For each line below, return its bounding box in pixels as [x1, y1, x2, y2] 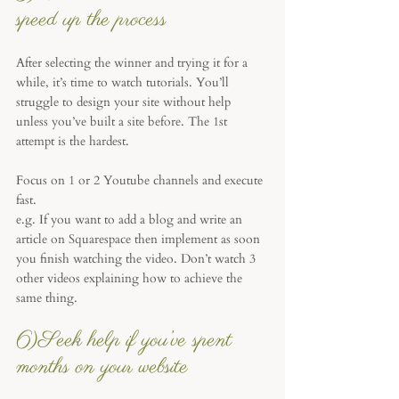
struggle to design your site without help [16, 94, 234, 110]
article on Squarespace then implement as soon [16, 231, 264, 248]
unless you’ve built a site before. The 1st [16, 113, 231, 130]
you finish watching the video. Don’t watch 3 [16, 250, 259, 267]
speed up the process [16, 5, 167, 35]
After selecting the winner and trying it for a [16, 54, 251, 71]
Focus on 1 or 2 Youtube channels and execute [16, 172, 266, 189]
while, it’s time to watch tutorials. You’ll [16, 74, 232, 91]
